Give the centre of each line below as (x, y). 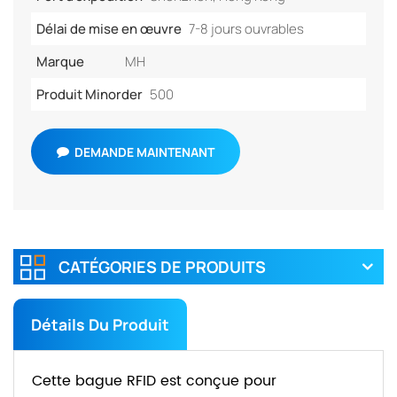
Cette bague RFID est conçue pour (154, 381)
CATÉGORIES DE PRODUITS (162, 267)
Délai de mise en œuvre (109, 29)
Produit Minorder (90, 95)
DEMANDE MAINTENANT (144, 152)
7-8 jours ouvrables (246, 29)
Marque (60, 62)
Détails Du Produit (100, 325)
